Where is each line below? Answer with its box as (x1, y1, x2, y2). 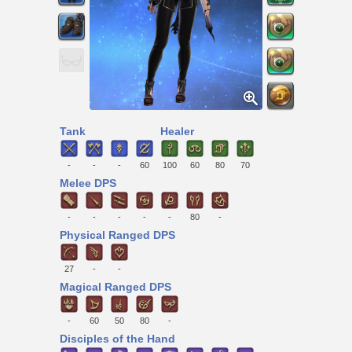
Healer (160, 125, 194, 137)
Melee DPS (60, 177, 116, 190)
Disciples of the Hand (60, 332, 175, 346)
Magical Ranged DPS (60, 280, 171, 294)
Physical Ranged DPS (60, 229, 175, 242)
